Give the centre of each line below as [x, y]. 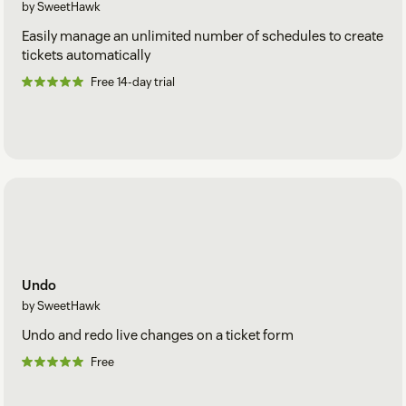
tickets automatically [86, 54]
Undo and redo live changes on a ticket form [158, 335]
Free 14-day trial [133, 82]
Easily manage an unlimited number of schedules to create [203, 35]
